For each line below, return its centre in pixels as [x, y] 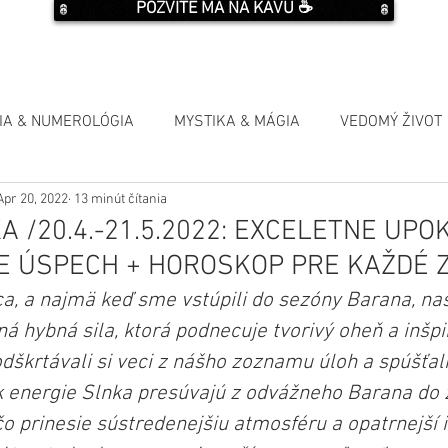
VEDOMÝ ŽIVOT [391, 122]
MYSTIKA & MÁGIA [237, 122]
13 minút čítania [119, 199]
